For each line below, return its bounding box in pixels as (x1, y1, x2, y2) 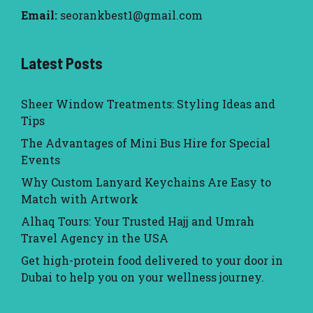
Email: (21, 8, 57, 23)
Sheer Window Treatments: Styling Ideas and (21, 96, 275, 112)
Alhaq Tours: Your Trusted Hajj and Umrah (21, 214, 254, 229)
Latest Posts (21, 54, 103, 73)
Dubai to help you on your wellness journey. (21, 270, 264, 285)
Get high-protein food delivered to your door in (21, 253, 283, 268)
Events (21, 152, 60, 168)
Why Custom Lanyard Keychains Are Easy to (21, 175, 271, 190)
